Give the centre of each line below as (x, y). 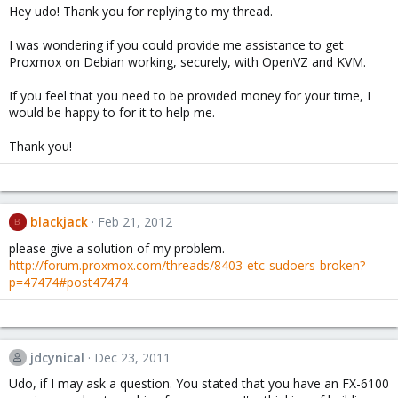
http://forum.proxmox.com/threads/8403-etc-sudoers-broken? (187, 265)
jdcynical (57, 357)
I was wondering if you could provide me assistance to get (176, 44)
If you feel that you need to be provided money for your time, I (190, 95)
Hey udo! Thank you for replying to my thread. (141, 11)
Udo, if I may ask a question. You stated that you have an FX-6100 (199, 384)
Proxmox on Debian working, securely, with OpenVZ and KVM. (187, 61)
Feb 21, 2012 (135, 221)
